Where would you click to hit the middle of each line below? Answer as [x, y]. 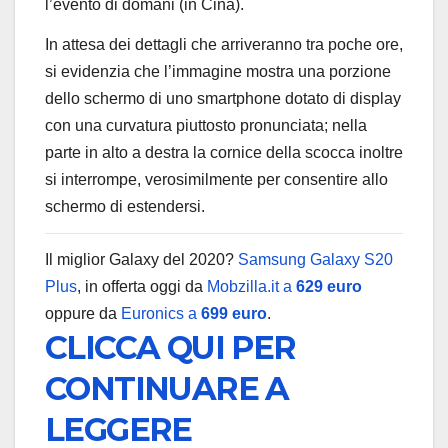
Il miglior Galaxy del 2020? [141, 260]
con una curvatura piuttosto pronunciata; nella [206, 125]
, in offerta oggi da [142, 287]
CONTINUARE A [167, 389]
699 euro [234, 314]
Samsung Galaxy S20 [315, 260]
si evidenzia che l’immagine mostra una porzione [218, 71]
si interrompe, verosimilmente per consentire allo [216, 179]
